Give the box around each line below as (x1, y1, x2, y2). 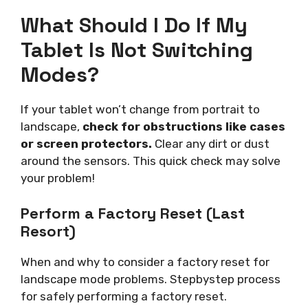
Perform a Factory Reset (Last (21, 203, 245, 223)
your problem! (21, 170, 95, 185)
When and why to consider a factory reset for (21, 255, 269, 269)
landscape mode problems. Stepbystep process (21, 272, 280, 287)
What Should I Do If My (21, 11, 247, 38)
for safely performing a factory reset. (21, 289, 227, 304)
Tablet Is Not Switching (21, 36, 253, 63)
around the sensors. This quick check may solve (21, 153, 280, 168)
